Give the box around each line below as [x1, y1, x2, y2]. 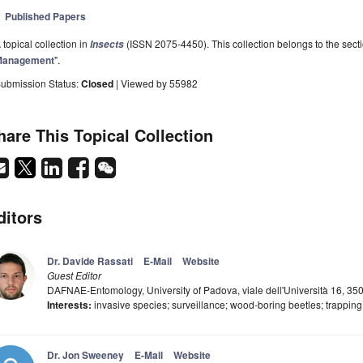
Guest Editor [47, 268, 101, 283]
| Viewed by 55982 [116, 76, 198, 91]
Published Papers [5, 9, 87, 24]
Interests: [47, 297, 92, 313]
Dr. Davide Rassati [47, 254, 133, 269]
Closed [81, 76, 116, 92]
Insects [90, 37, 124, 52]
